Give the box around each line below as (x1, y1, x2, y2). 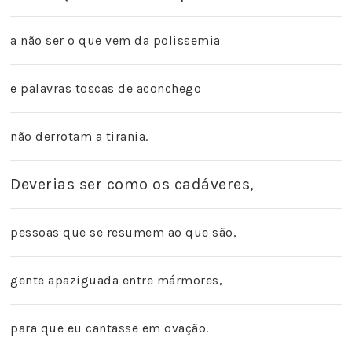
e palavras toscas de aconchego (10, 81, 202, 96)
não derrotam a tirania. (10, 129, 148, 144)
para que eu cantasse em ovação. (10, 321, 209, 335)
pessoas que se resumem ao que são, (10, 225, 237, 240)
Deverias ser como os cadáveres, (10, 175, 258, 193)
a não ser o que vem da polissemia (10, 33, 221, 48)
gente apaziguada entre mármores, (10, 273, 223, 288)
